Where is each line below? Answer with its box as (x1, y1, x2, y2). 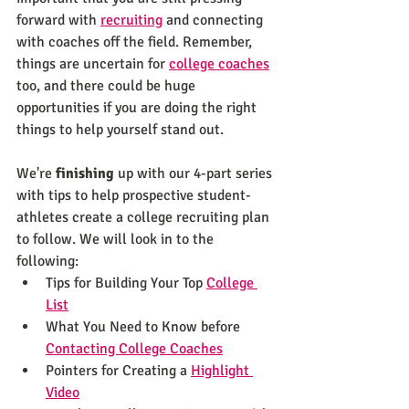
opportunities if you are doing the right (16, 99, 260, 117)
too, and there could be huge (16, 77, 199, 95)
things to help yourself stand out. (16, 121, 224, 139)
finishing (56, 164, 114, 183)
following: (16, 252, 79, 270)
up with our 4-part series (114, 164, 276, 183)
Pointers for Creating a (46, 362, 191, 380)
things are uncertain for (16, 55, 169, 73)
